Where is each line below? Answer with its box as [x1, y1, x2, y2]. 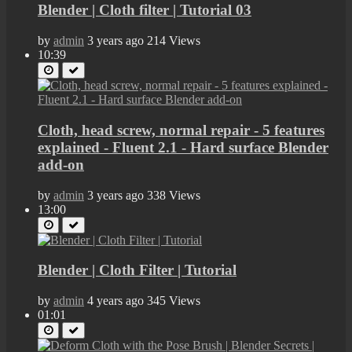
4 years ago [87, 293, 144, 307]
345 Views [147, 293, 200, 307]
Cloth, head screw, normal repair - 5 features [38, 121, 324, 138]
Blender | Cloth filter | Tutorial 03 [38, 2, 251, 19]
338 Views [147, 188, 200, 202]
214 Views [147, 34, 200, 48]
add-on [38, 156, 84, 173]
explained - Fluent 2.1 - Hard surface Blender [38, 138, 328, 156]
